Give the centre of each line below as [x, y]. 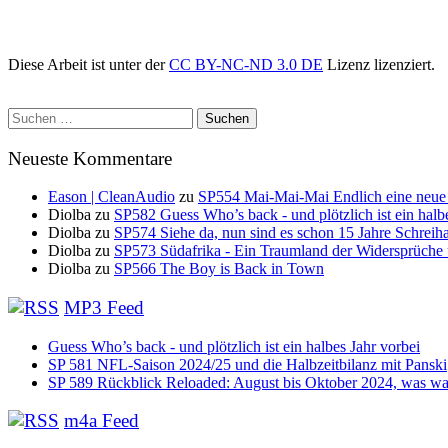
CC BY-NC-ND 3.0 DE [246, 64]
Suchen [30, 115]
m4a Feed [101, 421]
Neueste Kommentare [90, 158]
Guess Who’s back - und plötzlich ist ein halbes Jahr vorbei [234, 346]
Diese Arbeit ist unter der [88, 64]
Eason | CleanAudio [111, 197]
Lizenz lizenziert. [379, 64]
